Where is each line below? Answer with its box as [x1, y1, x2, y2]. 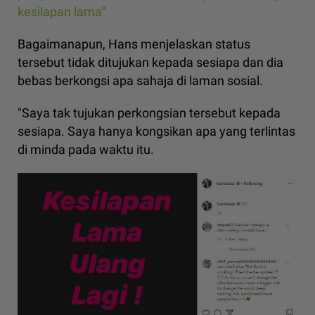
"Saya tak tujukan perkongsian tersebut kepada [18, 105, 281, 121]
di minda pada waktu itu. [18, 142, 154, 157]
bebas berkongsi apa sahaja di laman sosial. [18, 73, 263, 89]
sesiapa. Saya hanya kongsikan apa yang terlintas [18, 124, 295, 139]
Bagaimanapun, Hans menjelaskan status [18, 37, 250, 52]
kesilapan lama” [18, 4, 105, 20]
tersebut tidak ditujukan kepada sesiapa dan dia [18, 55, 283, 70]
